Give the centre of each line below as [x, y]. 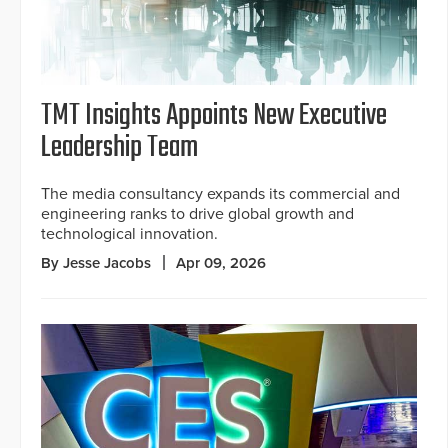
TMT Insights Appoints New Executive [214, 116]
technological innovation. [129, 234]
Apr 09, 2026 [221, 263]
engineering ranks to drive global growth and [197, 214]
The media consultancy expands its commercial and [220, 194]
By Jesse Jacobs [96, 263]
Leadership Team [119, 148]
